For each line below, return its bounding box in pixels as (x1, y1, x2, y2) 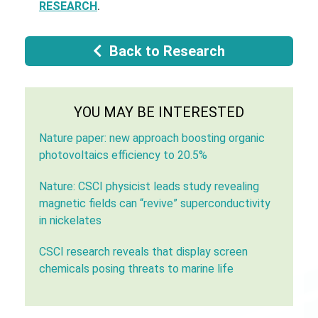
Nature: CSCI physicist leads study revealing (39, 179, 259, 193)
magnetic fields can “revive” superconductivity (39, 196, 270, 210)
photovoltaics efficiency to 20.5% (39, 148, 207, 162)
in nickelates (39, 213, 102, 227)
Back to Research (109, 42, 225, 60)
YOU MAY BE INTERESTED (74, 103, 244, 121)
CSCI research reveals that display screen (39, 244, 248, 258)
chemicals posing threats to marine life (39, 261, 234, 275)
